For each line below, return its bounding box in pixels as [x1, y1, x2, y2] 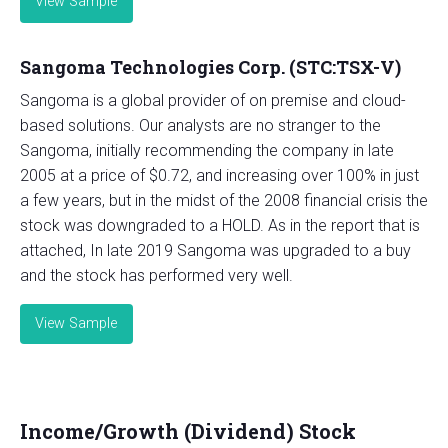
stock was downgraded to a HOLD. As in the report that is [20, 215, 420, 235]
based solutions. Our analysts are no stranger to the [20, 115, 381, 135]
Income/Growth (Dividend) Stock [20, 417, 356, 444]
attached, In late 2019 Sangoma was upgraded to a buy [20, 240, 411, 260]
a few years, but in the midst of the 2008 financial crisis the [20, 190, 428, 210]
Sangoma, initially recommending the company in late [20, 140, 394, 160]
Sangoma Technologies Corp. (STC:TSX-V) [20, 54, 401, 79]
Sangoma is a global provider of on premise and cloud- [20, 90, 406, 110]
